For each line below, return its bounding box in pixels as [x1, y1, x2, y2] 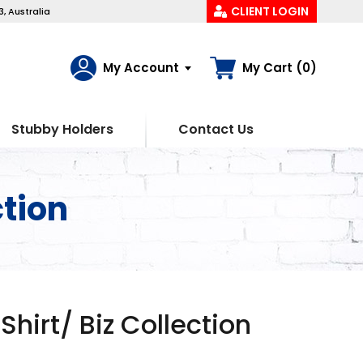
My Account [103, 58, 179, 76]
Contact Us [177, 120, 254, 139]
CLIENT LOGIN [231, 3, 309, 19]
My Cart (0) [242, 58, 317, 76]
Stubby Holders [11, 120, 113, 139]
